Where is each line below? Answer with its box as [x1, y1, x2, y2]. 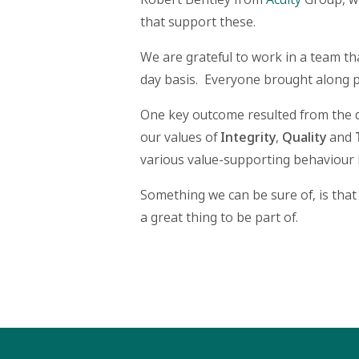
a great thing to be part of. [140, 208, 298, 227]
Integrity [220, 128, 276, 147]
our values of [140, 128, 220, 147]
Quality [282, 128, 326, 147]
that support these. [140, 13, 256, 31]
